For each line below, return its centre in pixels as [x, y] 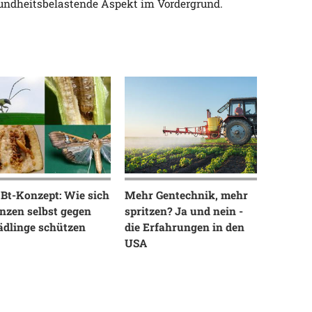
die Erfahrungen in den [184, 227]
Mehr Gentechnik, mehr [186, 195]
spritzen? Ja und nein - [184, 211]
